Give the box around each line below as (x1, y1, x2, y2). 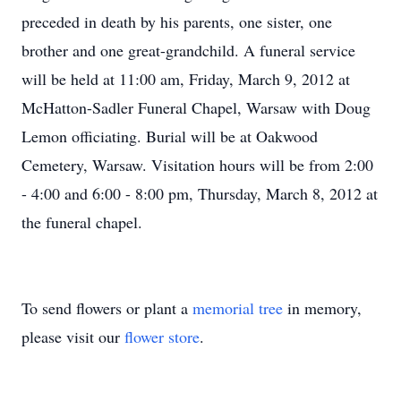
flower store (124, 326, 200, 347)
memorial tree (192, 297, 283, 319)
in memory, (283, 297, 362, 319)
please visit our (21, 326, 124, 347)
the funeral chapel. (21, 211, 142, 233)
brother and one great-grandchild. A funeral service (21, 39, 355, 61)
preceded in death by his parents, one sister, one (21, 11, 332, 32)
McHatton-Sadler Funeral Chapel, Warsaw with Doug (21, 97, 371, 118)
